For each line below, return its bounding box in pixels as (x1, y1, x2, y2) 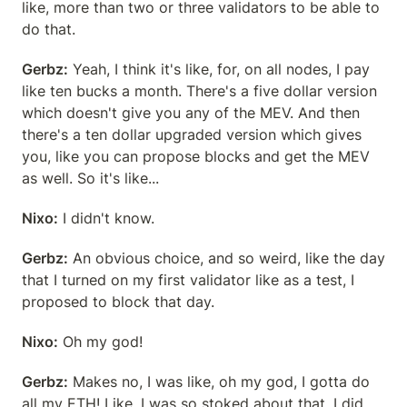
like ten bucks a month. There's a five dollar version (22, 82, 377, 100)
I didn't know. (58, 209, 154, 227)
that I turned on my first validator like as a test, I (22, 271, 354, 289)
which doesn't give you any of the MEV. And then (22, 104, 360, 122)
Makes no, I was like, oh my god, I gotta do (68, 372, 370, 391)
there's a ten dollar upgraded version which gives (22, 125, 362, 144)
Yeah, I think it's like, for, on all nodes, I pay (68, 60, 370, 78)
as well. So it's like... (22, 169, 159, 187)
